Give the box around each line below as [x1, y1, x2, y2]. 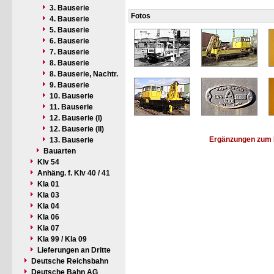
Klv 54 [37, 158, 59, 166]
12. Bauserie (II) [50, 125, 104, 133]
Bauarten [43, 147, 76, 155]
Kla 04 [37, 202, 59, 210]
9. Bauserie [50, 81, 89, 89]
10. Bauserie [50, 92, 94, 100]
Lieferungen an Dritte [37, 246, 111, 254]
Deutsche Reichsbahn [31, 257, 108, 265]
